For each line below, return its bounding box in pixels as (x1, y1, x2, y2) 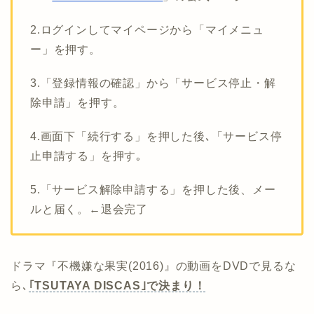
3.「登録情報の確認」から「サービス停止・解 (30, 77, 276, 90)
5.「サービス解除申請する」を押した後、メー (30, 184, 276, 196)
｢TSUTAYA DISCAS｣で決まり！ (28, 280, 206, 292)
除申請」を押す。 (30, 97, 125, 109)
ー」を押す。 (30, 43, 101, 56)
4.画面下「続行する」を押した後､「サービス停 (30, 130, 282, 143)
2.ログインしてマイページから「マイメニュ (30, 24, 264, 36)
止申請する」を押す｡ (30, 150, 143, 163)
